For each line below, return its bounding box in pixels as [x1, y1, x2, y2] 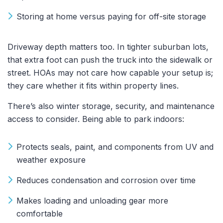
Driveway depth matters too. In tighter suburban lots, [7, 42, 209, 52]
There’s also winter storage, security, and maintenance [7, 101, 215, 111]
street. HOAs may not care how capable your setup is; [7, 68, 213, 78]
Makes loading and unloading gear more [16, 196, 168, 206]
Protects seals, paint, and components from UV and [16, 142, 214, 152]
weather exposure [16, 155, 86, 165]
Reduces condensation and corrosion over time [16, 175, 196, 186]
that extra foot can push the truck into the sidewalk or [7, 55, 213, 65]
